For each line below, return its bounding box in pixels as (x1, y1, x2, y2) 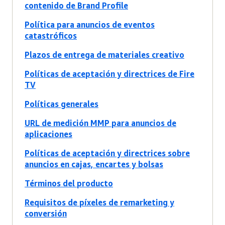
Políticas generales (25, 99, 98, 109)
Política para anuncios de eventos (25, 20, 155, 30)
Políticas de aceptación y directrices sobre (25, 148, 190, 159)
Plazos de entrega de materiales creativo (25, 50, 184, 60)
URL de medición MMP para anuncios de (25, 118, 176, 129)
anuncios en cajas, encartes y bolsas (25, 159, 163, 170)
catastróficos (25, 31, 77, 41)
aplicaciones (25, 129, 72, 140)
